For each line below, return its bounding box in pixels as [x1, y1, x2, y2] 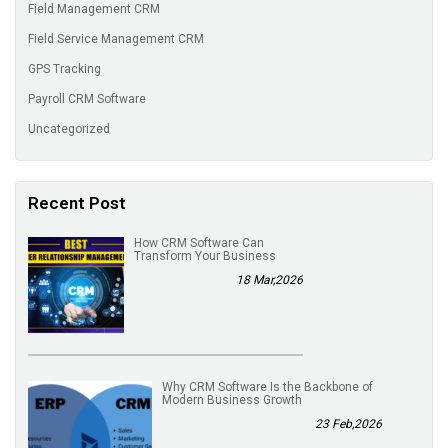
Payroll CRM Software [28, 92, 149, 107]
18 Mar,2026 [236, 273, 303, 288]
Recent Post [28, 193, 126, 214]
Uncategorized [28, 122, 113, 137]
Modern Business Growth [161, 392, 302, 407]
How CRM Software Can [134, 236, 265, 251]
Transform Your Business [134, 249, 277, 264]
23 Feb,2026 [315, 416, 382, 431]
